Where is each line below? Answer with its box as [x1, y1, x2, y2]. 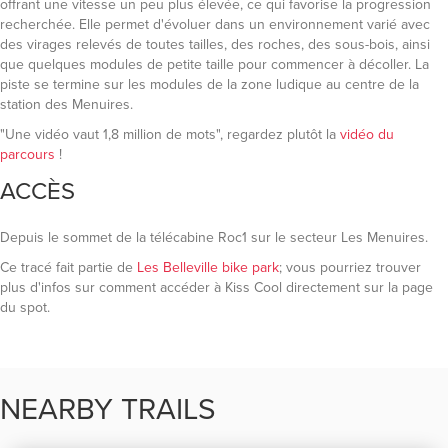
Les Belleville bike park [137, 256, 279, 278]
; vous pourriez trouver [279, 256, 421, 278]
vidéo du [340, 123, 394, 145]
